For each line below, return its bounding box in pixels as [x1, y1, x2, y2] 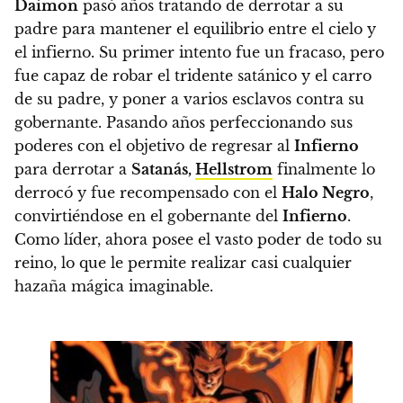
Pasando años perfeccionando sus [102, 113, 353, 132]
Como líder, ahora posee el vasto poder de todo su [14, 230, 382, 249]
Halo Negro [282, 184, 370, 202]
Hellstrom [195, 160, 273, 179]
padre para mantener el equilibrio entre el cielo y [14, 20, 376, 39]
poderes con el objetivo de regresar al [14, 137, 294, 156]
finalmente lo [273, 160, 375, 179]
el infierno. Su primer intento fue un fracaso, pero [14, 43, 384, 62]
